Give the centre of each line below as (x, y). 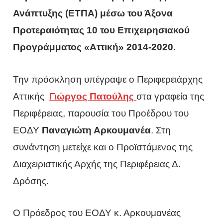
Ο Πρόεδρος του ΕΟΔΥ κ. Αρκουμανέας (97, 213)
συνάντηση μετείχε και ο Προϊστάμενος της (103, 147)
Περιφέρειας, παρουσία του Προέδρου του (101, 113)
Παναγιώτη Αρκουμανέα (97, 130)
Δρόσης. (31, 181)
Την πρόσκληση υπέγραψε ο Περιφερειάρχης (108, 79)
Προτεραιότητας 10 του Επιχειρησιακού (102, 30)
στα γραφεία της (170, 96)
